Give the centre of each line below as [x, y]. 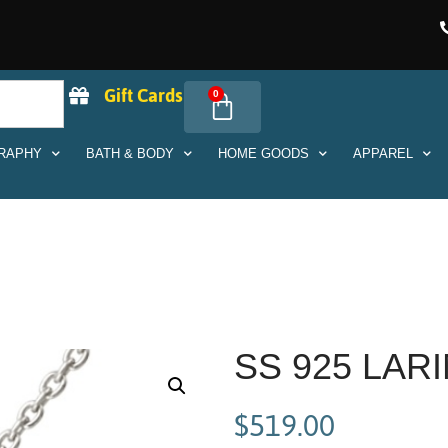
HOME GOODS [263, 154]
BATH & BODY [129, 154]
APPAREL [382, 154]
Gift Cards [143, 96]
